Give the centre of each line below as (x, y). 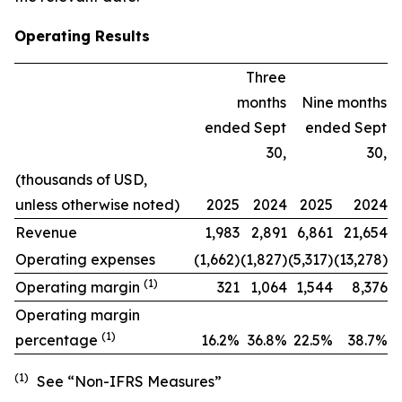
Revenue (46, 232)
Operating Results (82, 36)
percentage (58, 340)
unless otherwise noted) (97, 205)
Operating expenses (85, 259)
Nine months (344, 102)
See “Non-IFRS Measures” (129, 381)
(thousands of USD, (81, 179)
